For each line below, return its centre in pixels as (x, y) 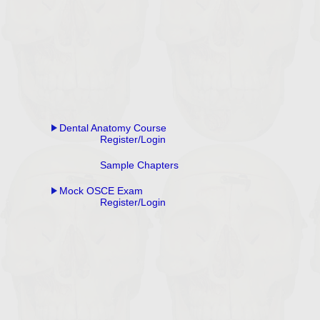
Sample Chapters (139, 165)
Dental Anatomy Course (113, 128)
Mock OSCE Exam (101, 191)
